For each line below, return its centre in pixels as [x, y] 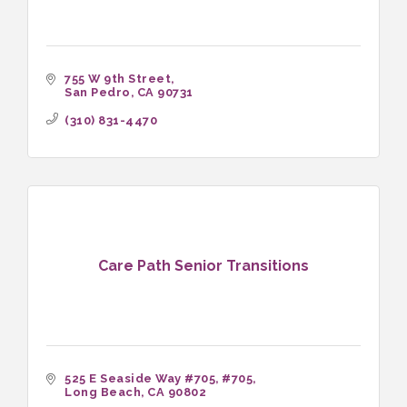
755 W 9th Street [118, 79]
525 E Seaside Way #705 [140, 379]
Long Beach [103, 392]
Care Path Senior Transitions [203, 265]
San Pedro [98, 93]
